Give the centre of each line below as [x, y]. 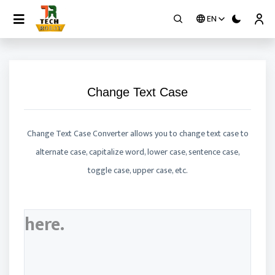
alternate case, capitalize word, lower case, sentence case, [137, 152]
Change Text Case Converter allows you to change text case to [137, 134]
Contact [26, 68]
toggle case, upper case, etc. [137, 170]
